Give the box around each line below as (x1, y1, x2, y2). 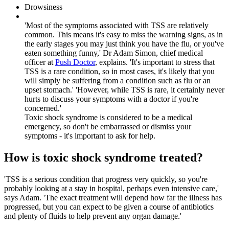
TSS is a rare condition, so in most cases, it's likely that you (25, 67, 215, 76)
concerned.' (25, 104, 61, 113)
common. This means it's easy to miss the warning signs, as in (25, 30, 223, 39)
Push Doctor (55, 58, 95, 67)
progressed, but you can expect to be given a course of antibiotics (4, 202, 214, 211)
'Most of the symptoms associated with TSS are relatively (25, 21, 209, 30)
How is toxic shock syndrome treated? (4, 150, 203, 164)
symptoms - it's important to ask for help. (25, 131, 155, 141)
